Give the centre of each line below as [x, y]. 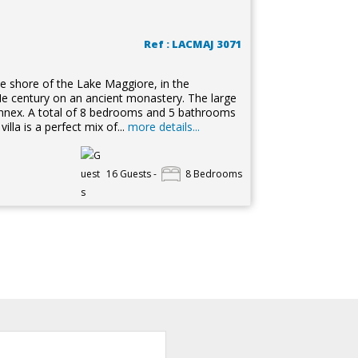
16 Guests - [131, 174]
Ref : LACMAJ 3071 [193, 44]
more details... [163, 127]
